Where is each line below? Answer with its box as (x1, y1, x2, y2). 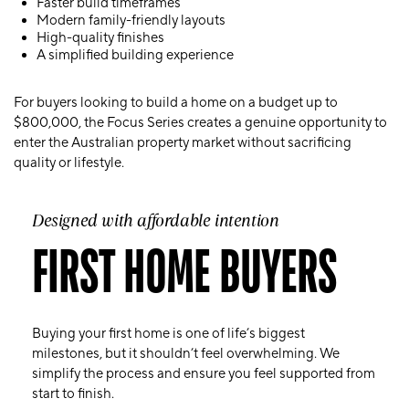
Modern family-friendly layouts (37, 12, 225, 29)
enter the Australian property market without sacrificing (14, 134, 351, 152)
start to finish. (32, 385, 117, 403)
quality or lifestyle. (14, 154, 124, 172)
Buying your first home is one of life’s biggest (32, 325, 305, 342)
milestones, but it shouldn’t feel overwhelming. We (32, 345, 340, 362)
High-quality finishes (37, 29, 164, 47)
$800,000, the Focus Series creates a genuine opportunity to (14, 114, 387, 131)
